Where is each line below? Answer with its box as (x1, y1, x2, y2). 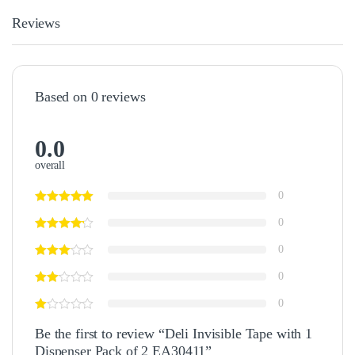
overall (35, 158, 66, 171)
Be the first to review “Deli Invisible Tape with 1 (35, 325, 312, 342)
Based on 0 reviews (35, 88, 146, 105)
